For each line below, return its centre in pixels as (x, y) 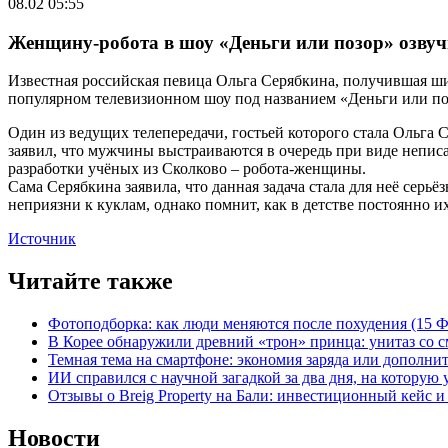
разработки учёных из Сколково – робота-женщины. (187, 169)
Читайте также (90, 281)
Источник (42, 239)
